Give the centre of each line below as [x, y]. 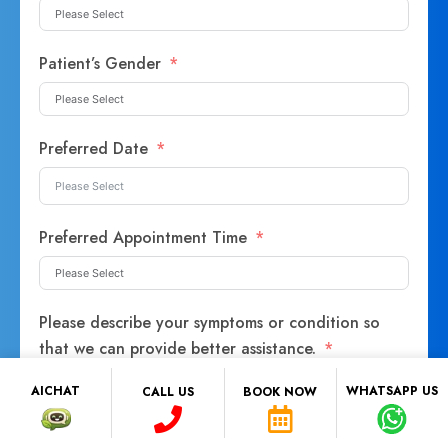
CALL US [167, 391]
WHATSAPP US [392, 390]
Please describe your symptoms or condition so [210, 323]
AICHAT [56, 390]
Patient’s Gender [103, 64]
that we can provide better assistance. [178, 349]
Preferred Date [94, 149]
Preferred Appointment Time [143, 238]
